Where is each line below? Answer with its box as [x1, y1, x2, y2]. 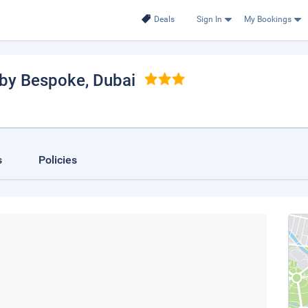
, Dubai [85, 71, 135, 90]
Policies [38, 153, 77, 166]
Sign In [196, 14, 222, 24]
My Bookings [243, 14, 291, 24]
